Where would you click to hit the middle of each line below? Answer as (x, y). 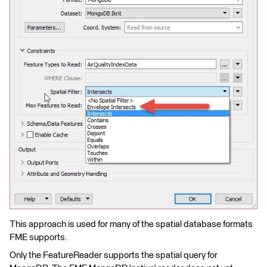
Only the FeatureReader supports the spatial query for (114, 255)
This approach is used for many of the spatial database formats (131, 224)
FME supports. (38, 237)
